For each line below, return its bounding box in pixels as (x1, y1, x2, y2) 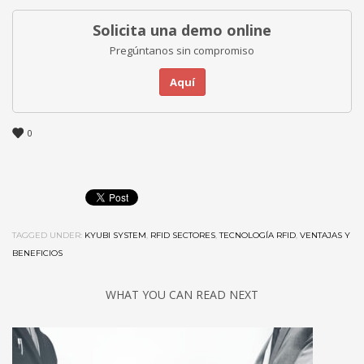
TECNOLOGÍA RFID (219, 230, 296, 241)
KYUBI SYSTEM (84, 230, 146, 241)
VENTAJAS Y (300, 230, 350, 241)
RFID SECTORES (150, 230, 215, 241)
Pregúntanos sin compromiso (110, 42, 254, 58)
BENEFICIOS (12, 248, 63, 259)
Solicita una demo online (93, 19, 271, 40)
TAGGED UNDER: (12, 230, 82, 241)
